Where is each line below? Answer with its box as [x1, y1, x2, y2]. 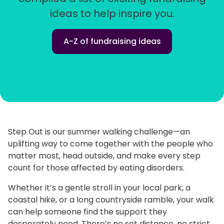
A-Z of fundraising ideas [63, 35, 161, 47]
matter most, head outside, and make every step [8, 149, 200, 161]
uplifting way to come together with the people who [8, 137, 213, 149]
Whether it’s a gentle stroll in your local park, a [8, 181, 190, 193]
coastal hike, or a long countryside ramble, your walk [8, 193, 214, 205]
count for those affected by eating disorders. [8, 161, 184, 173]
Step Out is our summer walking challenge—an [8, 125, 190, 137]
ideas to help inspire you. [49, 6, 174, 21]
